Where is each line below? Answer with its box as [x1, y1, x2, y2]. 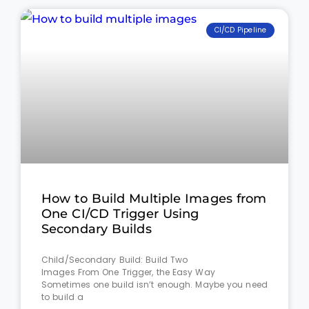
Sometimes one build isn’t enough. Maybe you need [41, 279, 268, 291]
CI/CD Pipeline [214, 25, 266, 36]
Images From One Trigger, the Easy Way [41, 266, 218, 279]
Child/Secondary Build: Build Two [41, 254, 188, 266]
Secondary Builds [41, 221, 152, 237]
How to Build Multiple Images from [41, 191, 267, 207]
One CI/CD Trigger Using [41, 206, 199, 222]
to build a [41, 291, 83, 303]
